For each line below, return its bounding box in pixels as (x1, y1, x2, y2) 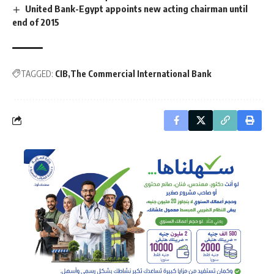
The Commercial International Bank (70, 68, 211, 79)
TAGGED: (21, 68, 53, 79)
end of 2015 (12, 16, 59, 28)
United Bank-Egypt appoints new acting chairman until (25, 2, 248, 14)
